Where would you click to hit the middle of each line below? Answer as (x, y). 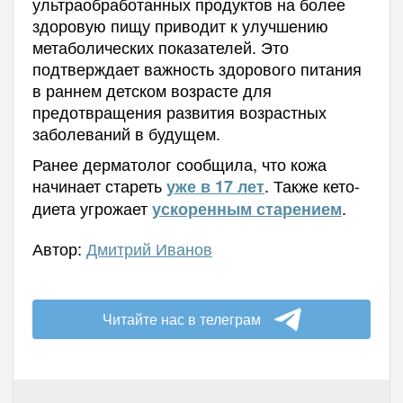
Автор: (59, 248)
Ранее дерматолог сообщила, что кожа (179, 163)
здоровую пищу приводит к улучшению (180, 25)
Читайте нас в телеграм (181, 318)
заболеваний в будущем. (126, 133)
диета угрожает (92, 207)
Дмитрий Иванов (149, 248)
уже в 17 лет (215, 186)
